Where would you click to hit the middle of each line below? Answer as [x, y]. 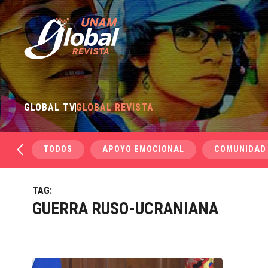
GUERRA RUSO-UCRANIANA [125, 208]
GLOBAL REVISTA [115, 107]
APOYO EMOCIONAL [144, 149]
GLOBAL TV [50, 107]
